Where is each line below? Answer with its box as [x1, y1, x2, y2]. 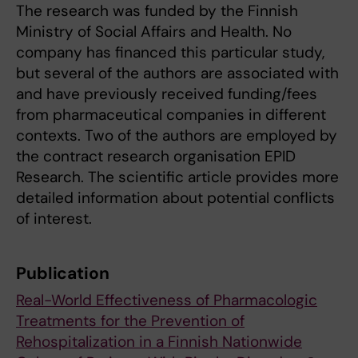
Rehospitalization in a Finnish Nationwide [16, 331, 302, 352]
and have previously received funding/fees [16, 83, 317, 104]
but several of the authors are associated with [16, 62, 339, 83]
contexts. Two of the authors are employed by [16, 125, 337, 145]
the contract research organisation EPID [16, 145, 296, 166]
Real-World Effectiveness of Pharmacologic [16, 289, 317, 310]
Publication [16, 261, 109, 284]
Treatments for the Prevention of [16, 310, 245, 331]
